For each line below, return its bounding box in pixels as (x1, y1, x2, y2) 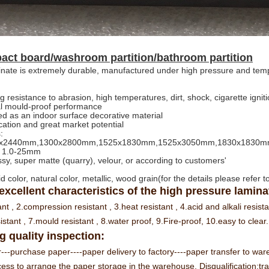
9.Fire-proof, (156, 216, 206, 226)
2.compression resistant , (16, 201, 114, 211)
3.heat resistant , (114, 201, 180, 211)
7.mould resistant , (28, 216, 101, 226)
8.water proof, (101, 216, 156, 226)
